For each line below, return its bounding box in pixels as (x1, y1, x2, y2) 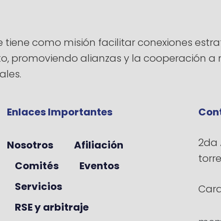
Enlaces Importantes (7, 105, 112, 119)
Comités (15, 159, 59, 173)
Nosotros (7, 138, 53, 152)
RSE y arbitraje (15, 200, 89, 215)
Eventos (79, 159, 119, 173)
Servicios (15, 180, 62, 194)
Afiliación (74, 138, 123, 152)
